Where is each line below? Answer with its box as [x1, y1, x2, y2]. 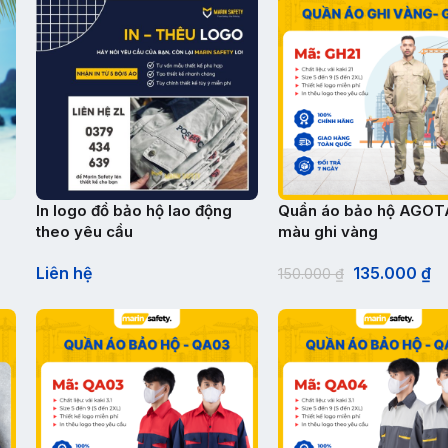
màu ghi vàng [278, 222, 378, 241]
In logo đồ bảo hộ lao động [36, 201, 232, 220]
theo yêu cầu [36, 222, 133, 241]
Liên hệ [36, 263, 92, 283]
